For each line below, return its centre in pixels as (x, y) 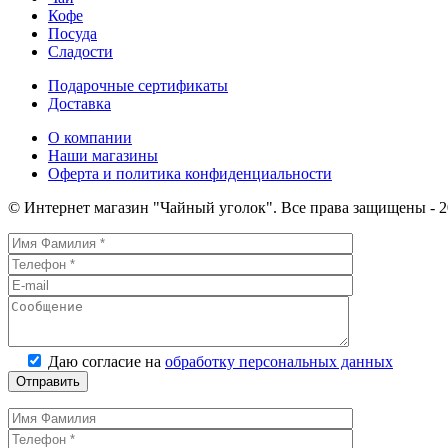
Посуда (72, 33)
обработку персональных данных (279, 361)
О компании (90, 137)
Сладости (80, 51)
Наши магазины (103, 155)
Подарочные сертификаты (138, 85)
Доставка (79, 103)
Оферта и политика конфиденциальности (190, 173)
